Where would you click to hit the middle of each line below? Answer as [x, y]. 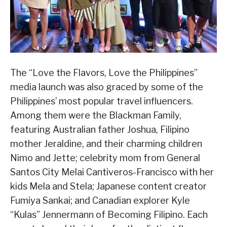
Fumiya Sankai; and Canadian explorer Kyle [100, 201]
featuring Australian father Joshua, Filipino [100, 130]
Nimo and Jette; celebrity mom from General [105, 158]
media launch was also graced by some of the [107, 87]
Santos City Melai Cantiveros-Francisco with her [112, 172]
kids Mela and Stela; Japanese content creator [108, 186]
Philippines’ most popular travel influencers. [102, 101]
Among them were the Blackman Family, [96, 116]
